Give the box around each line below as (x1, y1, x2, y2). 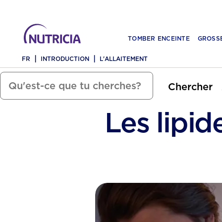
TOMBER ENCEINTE (128, 35, 190, 42)
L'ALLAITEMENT (100, 55, 148, 62)
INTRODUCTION (41, 55, 89, 62)
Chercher (168, 80, 213, 93)
